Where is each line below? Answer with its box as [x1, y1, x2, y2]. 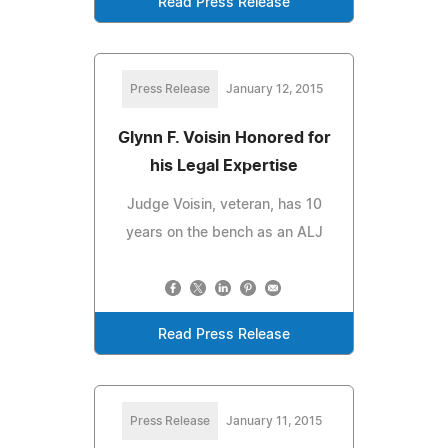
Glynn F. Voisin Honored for [117, 129, 331, 146]
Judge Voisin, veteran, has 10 [126, 197, 322, 212]
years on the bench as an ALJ [125, 225, 323, 240]
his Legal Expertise [150, 157, 298, 174]
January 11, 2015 [226, 414, 322, 427]
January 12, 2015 [225, 82, 323, 95]
